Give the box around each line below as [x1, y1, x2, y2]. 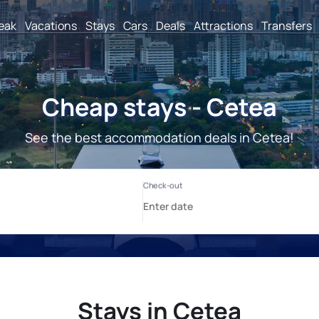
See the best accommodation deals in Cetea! [25, 129, 294, 146]
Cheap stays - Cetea [42, 90, 277, 123]
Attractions [194, 17, 253, 33]
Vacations [25, 17, 77, 33]
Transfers [261, 17, 312, 33]
